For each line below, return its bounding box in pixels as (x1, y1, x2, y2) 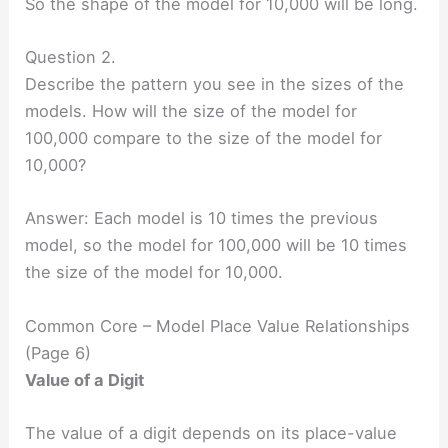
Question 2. (25, 47, 117, 68)
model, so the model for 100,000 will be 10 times (25, 235, 408, 256)
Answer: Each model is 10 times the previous (25, 208, 379, 229)
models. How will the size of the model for (25, 101, 358, 122)
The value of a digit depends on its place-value (25, 422, 398, 443)
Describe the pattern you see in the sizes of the (25, 74, 405, 95)
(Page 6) (25, 342, 92, 363)
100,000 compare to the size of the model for (25, 128, 383, 149)
